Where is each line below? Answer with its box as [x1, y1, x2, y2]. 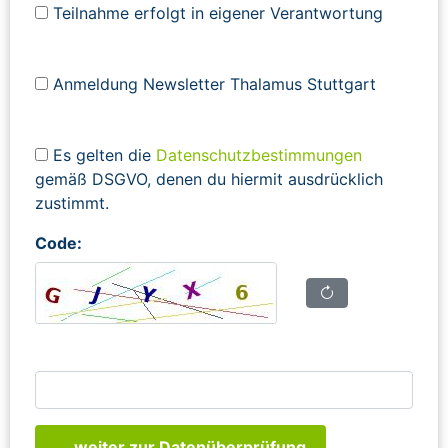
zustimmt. [35, 192, 109, 213]
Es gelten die [48, 144, 156, 165]
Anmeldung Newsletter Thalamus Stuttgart [48, 73, 376, 94]
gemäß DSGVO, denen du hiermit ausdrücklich [35, 168, 383, 189]
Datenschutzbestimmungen [156, 144, 362, 165]
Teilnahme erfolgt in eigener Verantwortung [48, 2, 383, 23]
